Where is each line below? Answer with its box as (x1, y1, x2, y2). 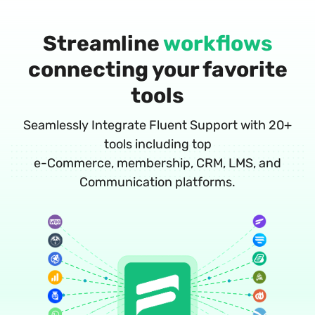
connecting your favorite (27, 56, 288, 82)
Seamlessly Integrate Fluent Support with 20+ (23, 117, 292, 133)
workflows (162, 30, 273, 56)
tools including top (103, 136, 212, 152)
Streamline (42, 30, 163, 56)
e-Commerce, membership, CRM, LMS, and (34, 155, 281, 171)
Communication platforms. (79, 174, 236, 190)
